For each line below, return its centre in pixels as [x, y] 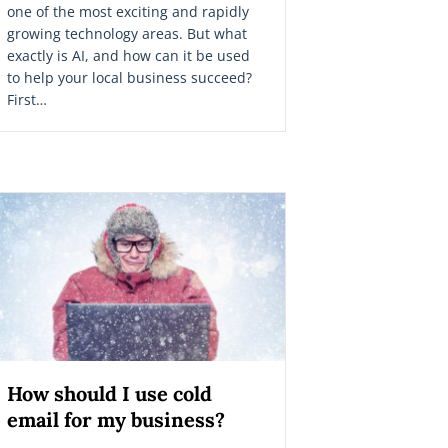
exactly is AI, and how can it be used [128, 55]
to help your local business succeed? [129, 77]
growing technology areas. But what [127, 33]
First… [27, 99]
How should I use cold [109, 393]
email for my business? [116, 419]
